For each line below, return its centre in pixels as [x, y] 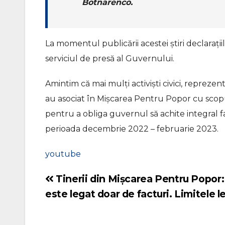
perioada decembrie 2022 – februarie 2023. [132, 129]
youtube [63, 154]
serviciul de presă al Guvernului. [110, 59]
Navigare [64, 181]
